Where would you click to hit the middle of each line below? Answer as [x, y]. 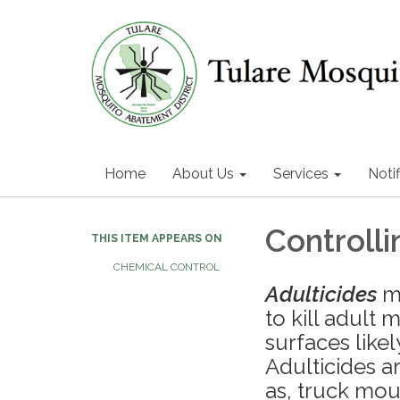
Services [301, 174]
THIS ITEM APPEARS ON [157, 238]
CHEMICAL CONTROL [167, 267]
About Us [203, 174]
